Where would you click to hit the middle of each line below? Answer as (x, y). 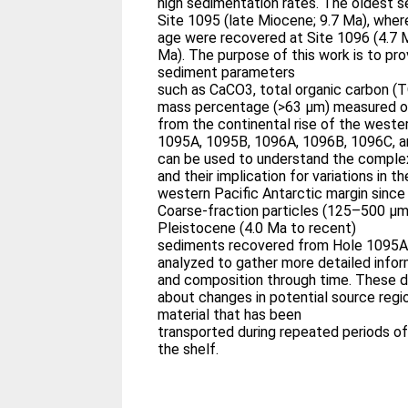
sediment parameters (227, 72)
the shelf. (189, 349)
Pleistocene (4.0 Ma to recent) (257, 228)
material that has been (230, 315)
